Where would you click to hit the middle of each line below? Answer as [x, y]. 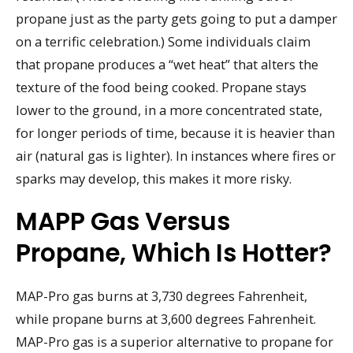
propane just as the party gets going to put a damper [176, 19]
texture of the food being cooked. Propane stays [161, 87]
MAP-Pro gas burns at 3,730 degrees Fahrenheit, [162, 295]
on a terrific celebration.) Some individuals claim [163, 41]
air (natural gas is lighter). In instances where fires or [176, 156]
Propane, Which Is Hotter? [174, 253]
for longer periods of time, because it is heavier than [175, 133]
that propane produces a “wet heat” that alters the [167, 64]
